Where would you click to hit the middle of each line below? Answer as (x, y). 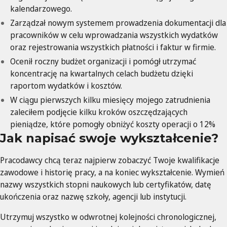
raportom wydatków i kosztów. (66, 86)
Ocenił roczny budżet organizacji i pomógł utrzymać (103, 62)
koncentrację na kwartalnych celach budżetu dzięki (102, 74)
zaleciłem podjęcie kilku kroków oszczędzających (99, 112)
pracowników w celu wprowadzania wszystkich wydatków (114, 35)
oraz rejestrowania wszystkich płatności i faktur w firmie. (113, 47)
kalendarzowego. (41, 9)
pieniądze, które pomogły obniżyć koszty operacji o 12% (113, 124)
